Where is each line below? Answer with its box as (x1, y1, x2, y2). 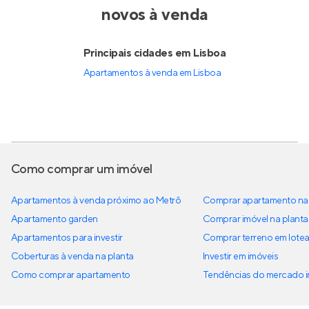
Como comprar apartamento (11, 269, 130, 281)
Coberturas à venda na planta (11, 250, 134, 263)
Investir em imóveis (203, 250, 279, 263)
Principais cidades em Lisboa (83, 46, 226, 60)
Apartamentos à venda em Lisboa (83, 67, 221, 79)
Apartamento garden (11, 213, 98, 226)
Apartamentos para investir (11, 232, 123, 244)
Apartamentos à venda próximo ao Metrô (11, 195, 181, 207)
